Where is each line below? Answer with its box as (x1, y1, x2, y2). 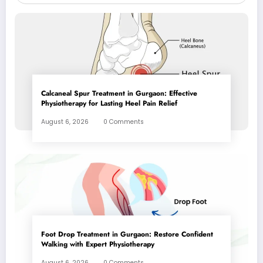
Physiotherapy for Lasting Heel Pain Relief (41, 98, 177, 109)
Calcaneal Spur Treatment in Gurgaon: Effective (41, 88, 197, 99)
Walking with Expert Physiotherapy (41, 239, 154, 250)
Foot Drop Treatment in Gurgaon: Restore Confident (41, 229, 213, 240)
